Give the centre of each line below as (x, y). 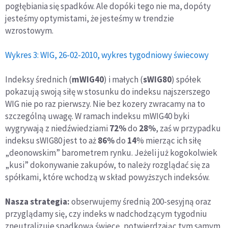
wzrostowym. (29, 30)
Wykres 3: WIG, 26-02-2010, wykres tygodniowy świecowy (107, 55)
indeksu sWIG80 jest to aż (51, 140)
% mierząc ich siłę (169, 140)
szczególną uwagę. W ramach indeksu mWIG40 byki (97, 116)
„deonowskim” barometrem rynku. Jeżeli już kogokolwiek (111, 152)
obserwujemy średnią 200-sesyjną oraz (140, 201)
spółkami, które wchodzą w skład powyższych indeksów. (107, 177)
